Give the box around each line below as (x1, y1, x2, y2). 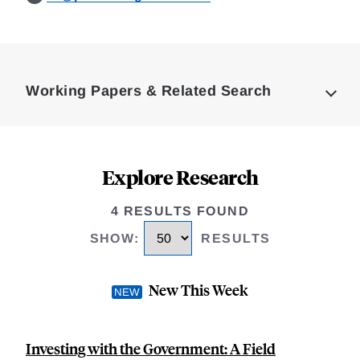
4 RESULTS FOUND (110, 204, 250, 218)
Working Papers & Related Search (26, 83, 272, 99)
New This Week (149, 280, 248, 301)
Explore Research (101, 164, 259, 190)
